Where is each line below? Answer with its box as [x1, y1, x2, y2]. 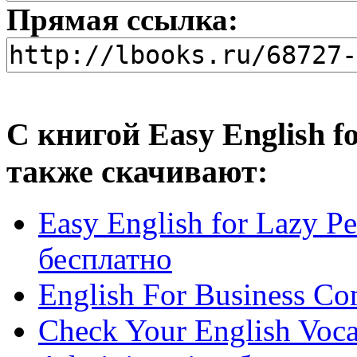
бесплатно [38, 241, 172, 277]
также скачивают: [6, 153, 268, 190]
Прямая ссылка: [6, 2, 238, 37]
